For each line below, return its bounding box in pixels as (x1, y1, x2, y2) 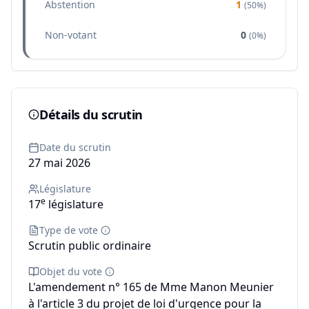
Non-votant (45, 28, 97, 41)
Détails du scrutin (39, 106, 143, 123)
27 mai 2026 (28, 155, 90, 170)
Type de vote (39, 223, 98, 237)
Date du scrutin (39, 141, 111, 154)
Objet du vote (39, 265, 102, 278)
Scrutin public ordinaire (28, 238, 151, 253)
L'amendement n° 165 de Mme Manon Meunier (28, 279, 274, 295)
